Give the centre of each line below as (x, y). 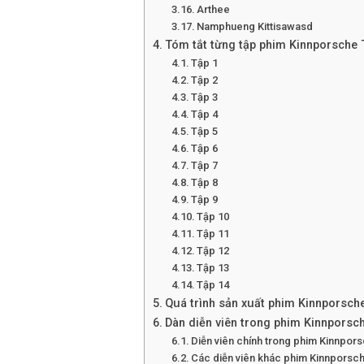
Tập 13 (213, 268)
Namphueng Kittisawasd (255, 26)
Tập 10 (213, 217)
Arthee (214, 9)
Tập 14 (213, 285)
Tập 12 (213, 251)
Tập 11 (213, 234)
